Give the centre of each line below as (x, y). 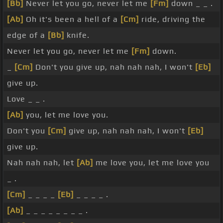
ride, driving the (172, 19)
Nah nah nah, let (42, 163)
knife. (77, 35)
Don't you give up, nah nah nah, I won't (114, 67)
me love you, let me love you (151, 163)
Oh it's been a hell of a (72, 19)
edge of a (27, 35)
